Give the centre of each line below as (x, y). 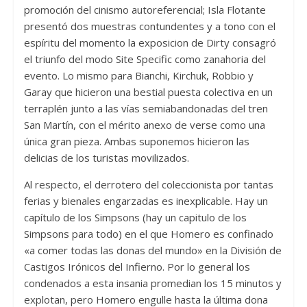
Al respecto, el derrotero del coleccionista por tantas (148, 184)
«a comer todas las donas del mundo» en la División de (152, 250)
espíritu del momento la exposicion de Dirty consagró (150, 42)
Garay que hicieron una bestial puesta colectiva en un (148, 91)
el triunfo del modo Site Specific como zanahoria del (145, 59)
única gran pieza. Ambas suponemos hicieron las (136, 141)
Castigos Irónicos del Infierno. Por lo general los (137, 266)
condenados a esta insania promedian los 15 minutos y (152, 283)
